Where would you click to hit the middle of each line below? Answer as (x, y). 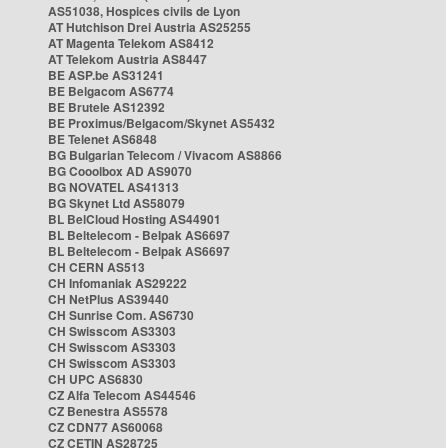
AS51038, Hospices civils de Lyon (144, 11)
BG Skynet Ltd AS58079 (116, 203)
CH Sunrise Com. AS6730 (121, 315)
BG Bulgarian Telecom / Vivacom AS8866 (165, 155)
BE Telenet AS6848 (102, 139)
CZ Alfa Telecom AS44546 (122, 395)
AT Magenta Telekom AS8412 (131, 43)
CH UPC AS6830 (95, 379)
